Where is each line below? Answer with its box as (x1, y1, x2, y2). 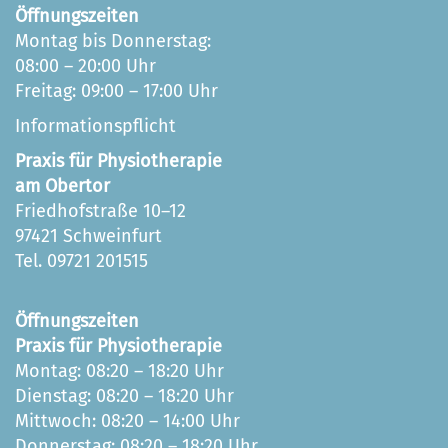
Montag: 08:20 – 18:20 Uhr (15, 360, 224, 383)
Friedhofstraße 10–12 (15, 200, 186, 223)
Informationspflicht (15, 115, 176, 138)
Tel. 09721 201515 (15, 250, 148, 273)
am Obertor (15, 175, 110, 198)
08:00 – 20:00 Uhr (15, 55, 156, 78)
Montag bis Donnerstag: (15, 30, 211, 53)
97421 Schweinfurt (15, 225, 162, 248)
